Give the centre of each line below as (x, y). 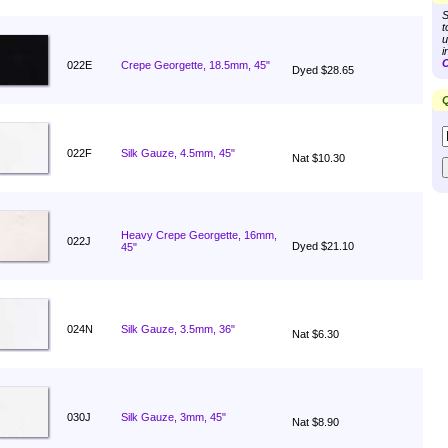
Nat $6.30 (315, 334)
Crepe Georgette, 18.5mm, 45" (195, 65)
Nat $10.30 (318, 158)
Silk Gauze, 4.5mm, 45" (178, 153)
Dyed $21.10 (323, 246)
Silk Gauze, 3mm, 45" (173, 417)
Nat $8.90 (315, 422)
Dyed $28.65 (323, 70)
